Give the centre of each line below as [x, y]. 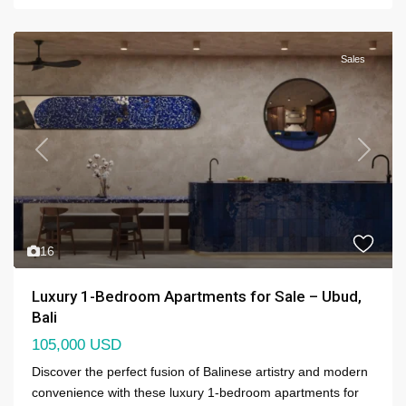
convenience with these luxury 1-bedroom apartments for [195, 392]
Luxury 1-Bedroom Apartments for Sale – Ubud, [197, 296]
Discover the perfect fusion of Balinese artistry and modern [200, 371]
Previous [65, 157]
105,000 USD [77, 344]
